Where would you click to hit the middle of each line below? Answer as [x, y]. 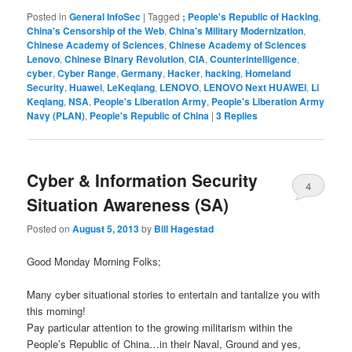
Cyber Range [87, 73]
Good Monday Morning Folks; [94, 261]
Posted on [50, 229]
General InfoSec [105, 16]
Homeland [268, 73]
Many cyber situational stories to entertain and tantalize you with [174, 294]
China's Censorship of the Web [96, 30]
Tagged [164, 16]
